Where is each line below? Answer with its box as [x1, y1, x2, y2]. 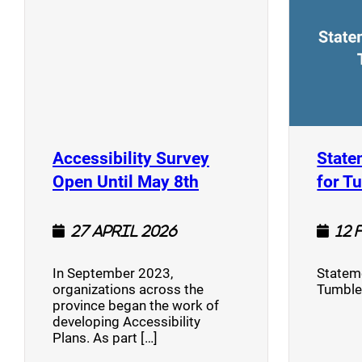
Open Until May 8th [53, 171, 199, 192]
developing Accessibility [53, 314, 200, 330]
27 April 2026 [71, 224, 177, 238]
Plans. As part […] [53, 330, 158, 347]
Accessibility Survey [53, 148, 209, 168]
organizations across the [53, 281, 204, 298]
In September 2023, [53, 265, 173, 282]
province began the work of [53, 297, 219, 314]
